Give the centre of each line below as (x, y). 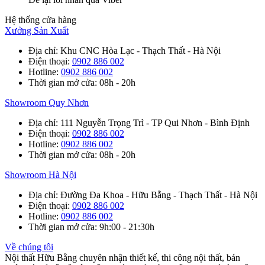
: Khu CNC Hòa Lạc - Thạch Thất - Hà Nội (138, 51)
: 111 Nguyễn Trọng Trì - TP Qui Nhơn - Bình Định (153, 123)
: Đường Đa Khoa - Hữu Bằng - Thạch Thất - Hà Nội (156, 195)
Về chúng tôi (29, 247)
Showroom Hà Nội (41, 175)
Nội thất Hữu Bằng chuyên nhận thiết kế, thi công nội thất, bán (122, 258)
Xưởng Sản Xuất (37, 31)
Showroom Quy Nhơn (47, 103)
